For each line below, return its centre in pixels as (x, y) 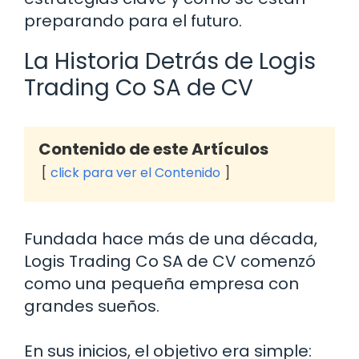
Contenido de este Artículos (153, 149)
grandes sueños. (92, 307)
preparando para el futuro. (133, 21)
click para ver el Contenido (135, 173)
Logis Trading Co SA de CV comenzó (170, 262)
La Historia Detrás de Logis (170, 62)
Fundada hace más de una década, (171, 239)
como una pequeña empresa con (161, 284)
